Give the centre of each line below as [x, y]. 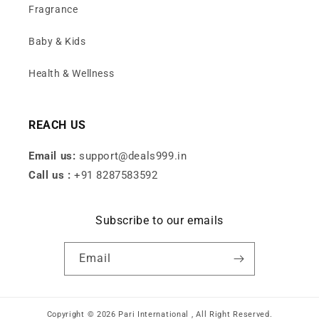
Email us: [54, 156]
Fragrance [53, 9]
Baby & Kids [57, 41]
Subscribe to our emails [159, 220]
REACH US [57, 125]
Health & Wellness [72, 73]
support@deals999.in [133, 156]
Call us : [51, 175]
